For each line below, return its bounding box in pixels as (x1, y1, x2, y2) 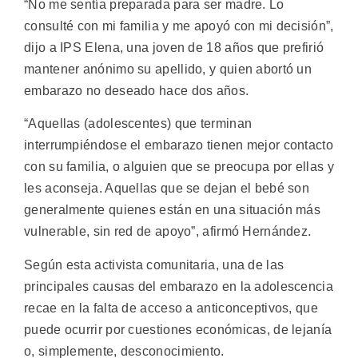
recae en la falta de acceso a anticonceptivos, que (24, 300, 318, 315)
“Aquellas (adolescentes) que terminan (24, 117, 253, 131)
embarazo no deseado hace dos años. (24, 83, 249, 97)
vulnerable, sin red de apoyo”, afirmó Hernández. (24, 225, 312, 239)
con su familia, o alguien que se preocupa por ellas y (24, 160, 334, 174)
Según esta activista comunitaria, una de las (24, 257, 284, 272)
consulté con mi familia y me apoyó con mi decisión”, (24, 18, 334, 33)
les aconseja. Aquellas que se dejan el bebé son (24, 181, 310, 196)
